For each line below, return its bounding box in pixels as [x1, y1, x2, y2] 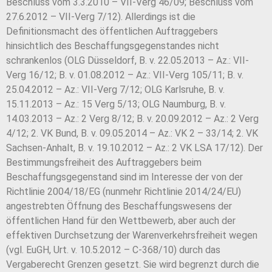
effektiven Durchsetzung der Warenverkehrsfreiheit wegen [6, 229, 257, 242]
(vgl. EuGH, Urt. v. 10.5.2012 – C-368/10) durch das [6, 244, 220, 256]
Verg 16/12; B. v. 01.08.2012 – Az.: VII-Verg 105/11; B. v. [6, 69, 243, 81]
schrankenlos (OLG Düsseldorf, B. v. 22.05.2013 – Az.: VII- [6, 55, 249, 67]
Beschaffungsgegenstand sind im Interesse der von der [6, 171, 243, 183]
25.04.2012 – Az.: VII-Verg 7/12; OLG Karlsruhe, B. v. [6, 84, 225, 96]
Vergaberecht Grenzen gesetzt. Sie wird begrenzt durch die [6, 259, 259, 271]
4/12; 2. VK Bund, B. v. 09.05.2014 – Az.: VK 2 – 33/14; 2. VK [6, 127, 258, 140]
